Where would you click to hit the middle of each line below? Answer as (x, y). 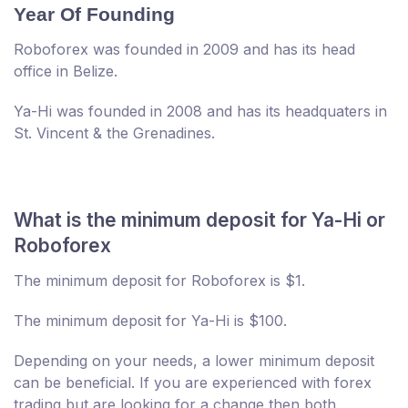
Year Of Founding (94, 15)
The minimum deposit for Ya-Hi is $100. (150, 321)
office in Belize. (66, 71)
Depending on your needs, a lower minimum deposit (194, 361)
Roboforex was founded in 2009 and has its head (184, 50)
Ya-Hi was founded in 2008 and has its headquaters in (200, 112)
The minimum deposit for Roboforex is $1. (159, 281)
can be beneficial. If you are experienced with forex (193, 383)
